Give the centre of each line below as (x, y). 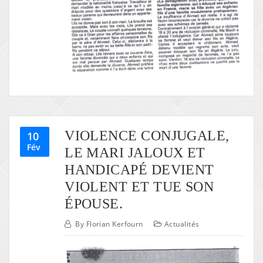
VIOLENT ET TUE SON (139, 186)
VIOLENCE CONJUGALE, (147, 135)
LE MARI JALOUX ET (135, 152)
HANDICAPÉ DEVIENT (139, 169)
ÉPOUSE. (94, 203)
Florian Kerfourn (114, 224)
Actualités (182, 224)
